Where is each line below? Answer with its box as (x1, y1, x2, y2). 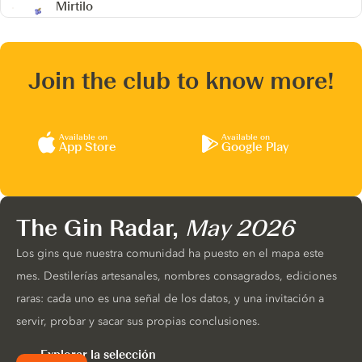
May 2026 (185, 213, 294, 242)
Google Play (221, 140, 288, 155)
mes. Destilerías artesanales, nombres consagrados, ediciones (16, 268, 337, 283)
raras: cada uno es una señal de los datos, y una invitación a (16, 291, 324, 305)
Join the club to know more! (27, 66, 335, 95)
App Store (58, 140, 116, 155)
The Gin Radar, (16, 213, 185, 242)
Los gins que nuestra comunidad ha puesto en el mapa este (16, 246, 324, 260)
